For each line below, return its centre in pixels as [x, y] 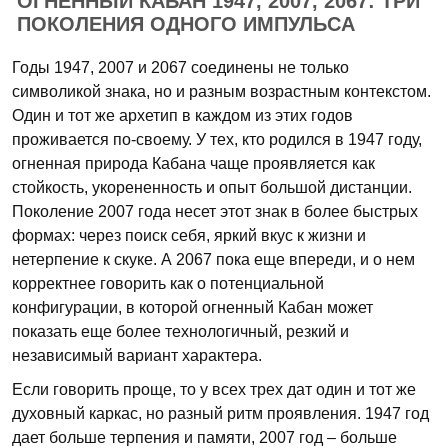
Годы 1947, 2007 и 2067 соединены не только [180, 67]
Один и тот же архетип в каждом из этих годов [182, 115]
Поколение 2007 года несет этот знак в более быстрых [215, 211]
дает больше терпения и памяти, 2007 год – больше [204, 437]
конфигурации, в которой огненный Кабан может [192, 307]
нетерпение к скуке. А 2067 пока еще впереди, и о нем [213, 259]
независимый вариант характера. [137, 355]
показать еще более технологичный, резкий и [180, 331]
